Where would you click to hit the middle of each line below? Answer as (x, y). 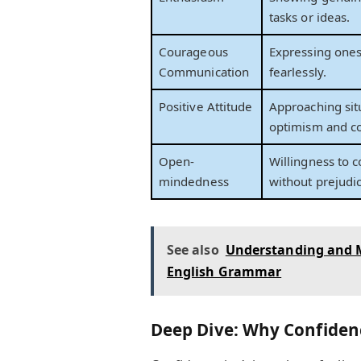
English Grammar (224, 271)
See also (193, 249)
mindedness (194, 182)
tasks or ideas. (310, 17)
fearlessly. (298, 72)
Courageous (193, 52)
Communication (204, 72)
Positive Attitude (206, 107)
